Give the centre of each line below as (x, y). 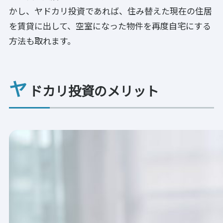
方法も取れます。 (42, 40)
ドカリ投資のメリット (94, 90)
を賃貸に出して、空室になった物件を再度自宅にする (110, 25)
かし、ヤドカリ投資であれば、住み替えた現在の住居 (111, 10)
